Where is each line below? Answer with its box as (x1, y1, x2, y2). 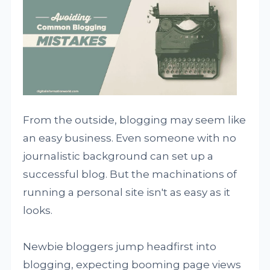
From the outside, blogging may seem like (23, 114, 246, 127)
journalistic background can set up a (23, 150, 214, 163)
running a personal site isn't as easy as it (23, 186, 231, 199)
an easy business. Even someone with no (23, 132, 237, 145)
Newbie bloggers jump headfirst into (23, 240, 217, 253)
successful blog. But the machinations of (23, 168, 237, 181)
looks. (23, 204, 53, 217)
